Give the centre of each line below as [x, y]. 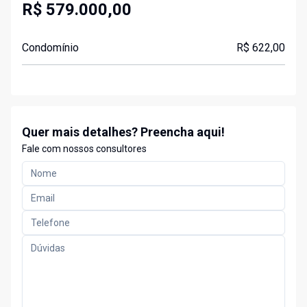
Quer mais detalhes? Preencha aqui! [123, 132]
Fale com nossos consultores [84, 149]
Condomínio [50, 48]
